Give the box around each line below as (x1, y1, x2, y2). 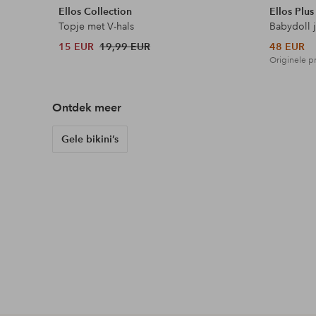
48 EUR (269, 40, 305, 54)
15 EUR (59, 40, 95, 54)
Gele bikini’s (61, 133, 119, 146)
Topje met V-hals (59, 20, 135, 33)
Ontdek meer (51, 101, 121, 115)
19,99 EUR (99, 40, 151, 54)
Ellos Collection (59, 5, 133, 18)
